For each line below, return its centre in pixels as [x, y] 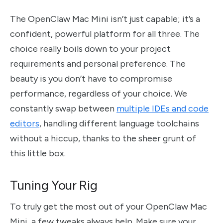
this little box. [38, 153]
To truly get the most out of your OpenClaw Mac [109, 207]
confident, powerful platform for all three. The [105, 34]
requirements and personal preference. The [98, 63]
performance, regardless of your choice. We [99, 93]
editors [25, 123]
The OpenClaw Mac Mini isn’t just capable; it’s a [105, 19]
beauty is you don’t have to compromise [91, 78]
